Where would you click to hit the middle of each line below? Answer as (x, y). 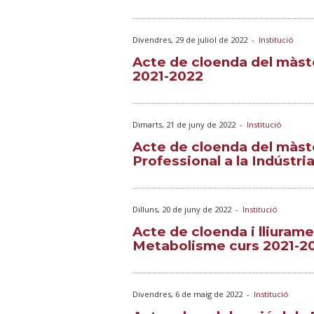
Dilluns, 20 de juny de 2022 (182, 209)
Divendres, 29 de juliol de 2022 (190, 40)
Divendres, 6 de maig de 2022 (187, 294)
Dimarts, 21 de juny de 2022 (184, 124)
